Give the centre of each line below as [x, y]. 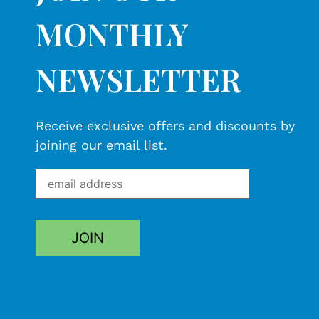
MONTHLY [111, 34]
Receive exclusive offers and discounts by [165, 126]
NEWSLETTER [138, 79]
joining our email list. [101, 145]
